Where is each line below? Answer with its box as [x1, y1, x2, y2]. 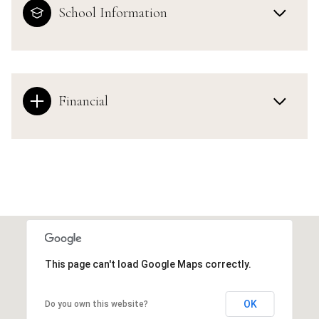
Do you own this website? [44, 299, 148, 309]
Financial [58, 93, 108, 110]
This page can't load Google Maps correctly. [44, 258, 251, 270]
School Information [58, 4, 167, 21]
